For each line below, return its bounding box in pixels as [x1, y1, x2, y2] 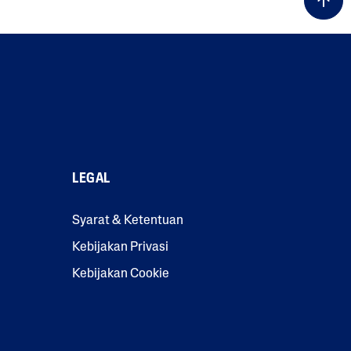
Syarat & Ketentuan [72, 214, 183, 227]
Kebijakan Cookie [72, 267, 169, 280]
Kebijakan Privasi [72, 241, 168, 254]
